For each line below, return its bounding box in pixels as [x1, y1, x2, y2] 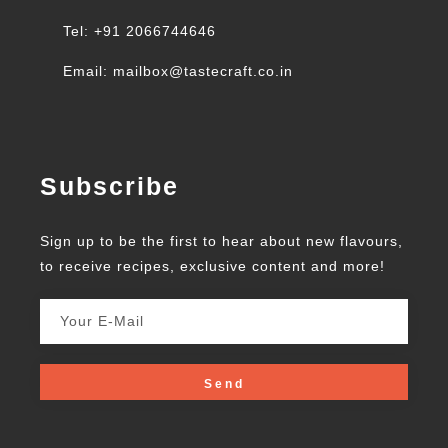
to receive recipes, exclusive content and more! [40, 258, 385, 275]
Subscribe [40, 172, 179, 201]
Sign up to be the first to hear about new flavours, [40, 233, 403, 250]
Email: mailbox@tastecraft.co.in [63, 63, 293, 80]
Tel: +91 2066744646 [63, 23, 216, 40]
